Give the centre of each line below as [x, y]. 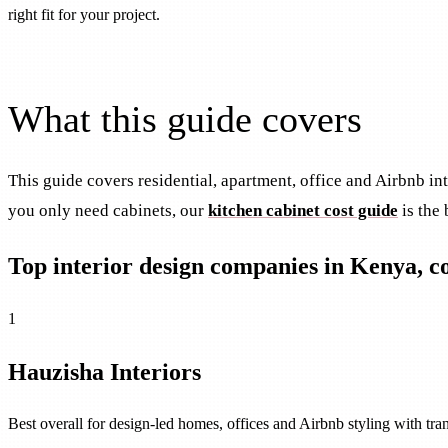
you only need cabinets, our [106, 211]
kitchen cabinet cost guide [303, 211]
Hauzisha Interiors [104, 371]
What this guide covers [185, 119]
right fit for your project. [84, 14]
